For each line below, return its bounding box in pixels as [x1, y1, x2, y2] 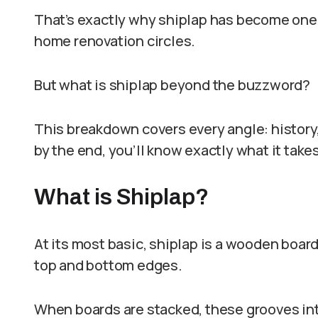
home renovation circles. [34, 31, 196, 50]
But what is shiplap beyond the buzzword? [34, 75, 310, 94]
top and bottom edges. [34, 256, 182, 275]
